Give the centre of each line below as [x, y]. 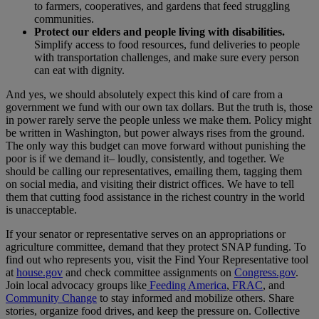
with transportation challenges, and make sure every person [167, 57]
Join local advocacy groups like [76, 285]
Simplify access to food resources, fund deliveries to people [167, 44]
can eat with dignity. [79, 70]
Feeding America [187, 285]
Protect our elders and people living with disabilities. [159, 31]
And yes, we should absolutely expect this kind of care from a [144, 94]
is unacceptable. [43, 209]
